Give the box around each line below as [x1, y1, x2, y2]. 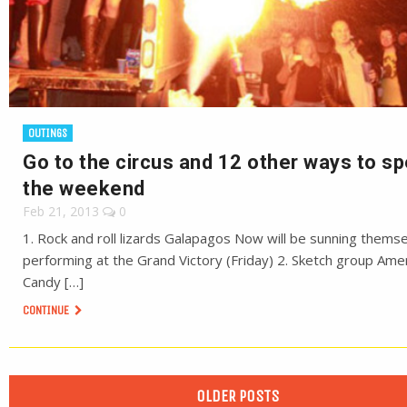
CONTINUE [23, 303, 72, 318]
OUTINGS [28, 126, 67, 140]
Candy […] [23, 273, 84, 291]
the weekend [23, 177, 145, 200]
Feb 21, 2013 [23, 203, 99, 220]
